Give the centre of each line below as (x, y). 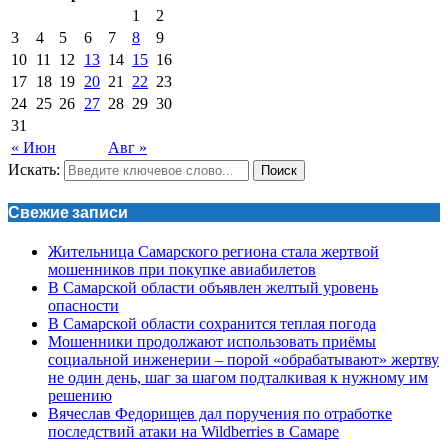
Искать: (34, 170)
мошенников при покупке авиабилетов (182, 269)
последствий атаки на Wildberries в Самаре (193, 431)
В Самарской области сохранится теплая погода (212, 323)
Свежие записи (68, 212)
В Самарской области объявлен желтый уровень (213, 287)
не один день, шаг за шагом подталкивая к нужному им (238, 377)
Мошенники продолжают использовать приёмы (212, 341)
